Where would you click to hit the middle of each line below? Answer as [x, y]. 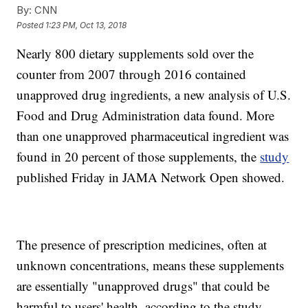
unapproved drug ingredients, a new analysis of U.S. [154, 95]
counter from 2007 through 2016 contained [132, 74]
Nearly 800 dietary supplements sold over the [135, 54]
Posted [31, 25]
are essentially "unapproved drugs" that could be [143, 286]
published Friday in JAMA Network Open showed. [151, 177]
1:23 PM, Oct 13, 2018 [86, 25]
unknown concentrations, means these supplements [151, 265]
